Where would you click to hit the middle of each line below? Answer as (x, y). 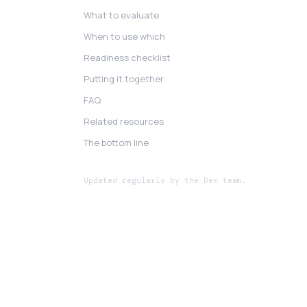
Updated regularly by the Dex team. (165, 180)
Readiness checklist (127, 58)
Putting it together (124, 79)
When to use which (124, 36)
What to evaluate (121, 15)
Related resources (124, 121)
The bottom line (116, 143)
